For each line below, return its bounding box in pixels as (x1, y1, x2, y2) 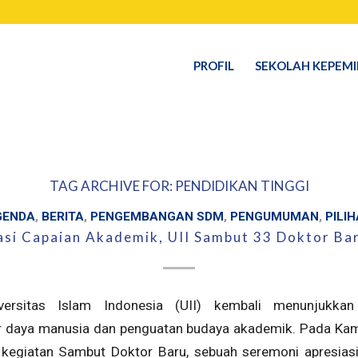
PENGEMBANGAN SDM (90, 209, 224, 224)
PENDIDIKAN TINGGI (174, 177, 309, 194)
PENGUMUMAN (230, 209, 319, 224)
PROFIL (193, 58, 235, 73)
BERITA (42, 209, 84, 224)
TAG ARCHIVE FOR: (49, 177, 175, 194)
